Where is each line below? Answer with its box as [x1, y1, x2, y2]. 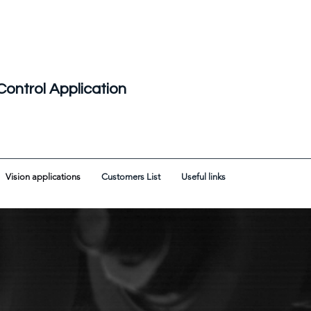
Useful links [181, 171, 226, 182]
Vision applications [6, 171, 81, 182]
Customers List [101, 171, 160, 182]
